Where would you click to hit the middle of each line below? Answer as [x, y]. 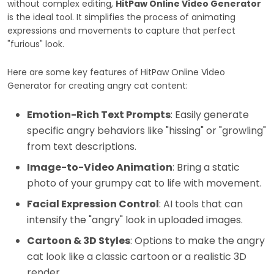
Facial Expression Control [93, 204]
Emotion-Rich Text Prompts [99, 114]
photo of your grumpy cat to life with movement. [144, 183]
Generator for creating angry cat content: [98, 85]
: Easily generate [210, 114]
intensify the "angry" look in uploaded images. [135, 220]
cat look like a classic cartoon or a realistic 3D [137, 256]
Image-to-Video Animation [100, 167]
